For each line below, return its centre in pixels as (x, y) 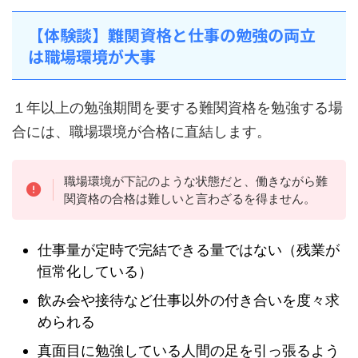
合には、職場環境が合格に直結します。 (141, 132)
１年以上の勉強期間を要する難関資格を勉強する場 (177, 108)
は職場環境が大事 (92, 57)
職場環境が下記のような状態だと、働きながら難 (195, 181)
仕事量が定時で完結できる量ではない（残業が (189, 250)
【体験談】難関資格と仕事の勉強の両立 (172, 35)
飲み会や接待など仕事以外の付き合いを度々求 (189, 300)
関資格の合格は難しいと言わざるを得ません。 (189, 198)
